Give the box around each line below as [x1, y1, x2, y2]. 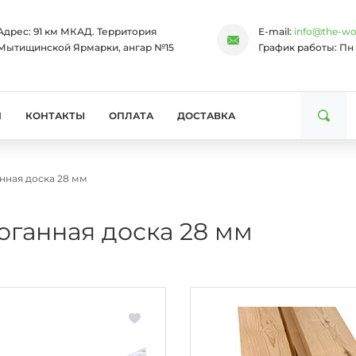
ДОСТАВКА [177, 110, 235, 122]
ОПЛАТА [109, 110, 153, 122]
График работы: [258, 41, 340, 53]
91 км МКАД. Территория [33, 25, 157, 37]
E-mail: [258, 25, 295, 37]
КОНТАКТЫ [25, 110, 85, 122]
